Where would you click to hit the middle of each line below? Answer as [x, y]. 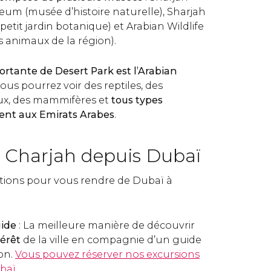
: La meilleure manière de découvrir [107, 225]
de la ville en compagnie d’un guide [111, 240]
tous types [137, 100]
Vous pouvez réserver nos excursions [107, 254]
